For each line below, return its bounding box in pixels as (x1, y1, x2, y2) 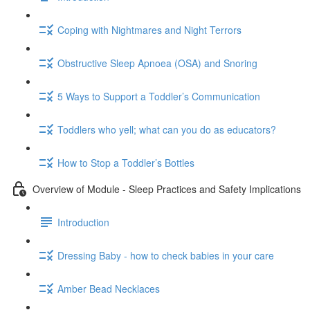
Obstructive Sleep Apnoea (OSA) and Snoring (57, 55, 257, 70)
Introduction (57, 215, 109, 229)
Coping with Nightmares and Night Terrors (57, 22, 241, 37)
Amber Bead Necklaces (57, 281, 160, 295)
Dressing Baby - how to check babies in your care (57, 248, 274, 262)
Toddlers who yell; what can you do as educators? (57, 122, 276, 136)
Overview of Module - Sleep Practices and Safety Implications (33, 181, 301, 196)
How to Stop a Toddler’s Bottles (57, 155, 194, 170)
